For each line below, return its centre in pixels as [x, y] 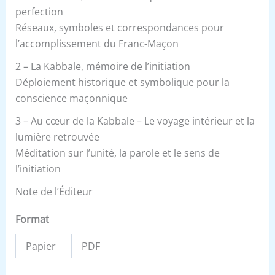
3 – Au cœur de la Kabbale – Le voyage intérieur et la [135, 121]
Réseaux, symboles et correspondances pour [119, 27]
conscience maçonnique [71, 98]
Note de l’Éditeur [54, 191]
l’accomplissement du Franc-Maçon [97, 43]
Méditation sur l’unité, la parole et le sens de [117, 153]
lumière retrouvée [57, 137]
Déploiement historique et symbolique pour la [122, 82]
